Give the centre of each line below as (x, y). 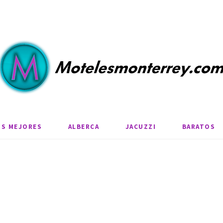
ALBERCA (84, 127)
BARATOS (199, 127)
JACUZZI (141, 127)
